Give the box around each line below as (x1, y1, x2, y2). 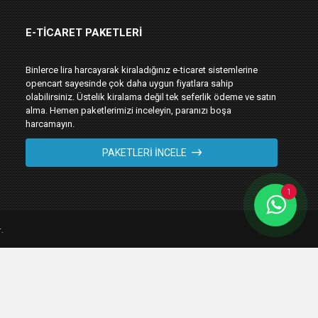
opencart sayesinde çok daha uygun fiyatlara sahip (26, 78, 234, 89)
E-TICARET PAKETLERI (26, 26, 142, 39)
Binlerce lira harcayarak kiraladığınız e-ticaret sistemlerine (26, 65, 258, 75)
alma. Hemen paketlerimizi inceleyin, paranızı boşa (26, 105, 231, 116)
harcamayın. (26, 119, 75, 129)
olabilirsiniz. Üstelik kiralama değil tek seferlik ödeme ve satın (26, 92, 276, 102)
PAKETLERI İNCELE (102, 147, 187, 158)
